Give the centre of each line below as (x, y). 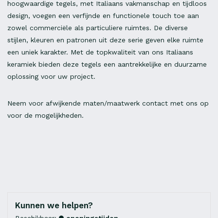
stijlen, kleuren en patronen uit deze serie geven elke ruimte (105, 40)
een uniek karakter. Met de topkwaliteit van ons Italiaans (100, 52)
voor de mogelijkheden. (47, 116)
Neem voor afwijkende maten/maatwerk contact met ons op (108, 103)
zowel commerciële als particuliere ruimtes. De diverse (98, 28)
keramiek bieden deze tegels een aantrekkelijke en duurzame (107, 64)
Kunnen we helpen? (54, 206)
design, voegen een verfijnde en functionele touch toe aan (103, 16)
